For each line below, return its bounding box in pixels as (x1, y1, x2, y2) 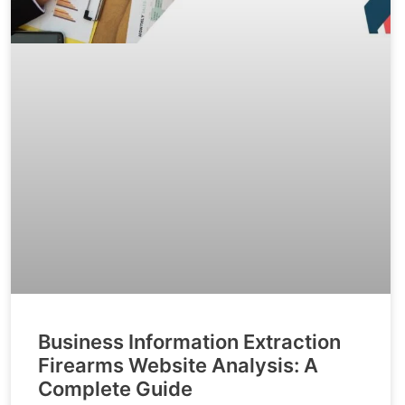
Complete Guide (38, 377, 193, 401)
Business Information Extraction (38, 330, 341, 354)
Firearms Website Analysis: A (38, 353, 318, 378)
